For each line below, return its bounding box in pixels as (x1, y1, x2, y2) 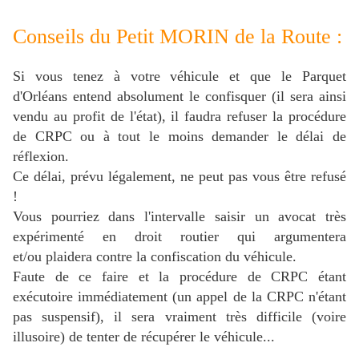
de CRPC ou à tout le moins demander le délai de (13, 128, 346, 145)
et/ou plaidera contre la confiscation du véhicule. (13, 248, 296, 265)
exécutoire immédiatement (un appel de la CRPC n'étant (13, 288, 346, 305)
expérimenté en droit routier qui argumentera (13, 228, 346, 245)
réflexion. (13, 148, 69, 165)
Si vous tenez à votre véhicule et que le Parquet (13, 68, 346, 85)
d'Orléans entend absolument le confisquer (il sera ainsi (13, 88, 346, 105)
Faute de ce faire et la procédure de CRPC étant (13, 268, 346, 285)
